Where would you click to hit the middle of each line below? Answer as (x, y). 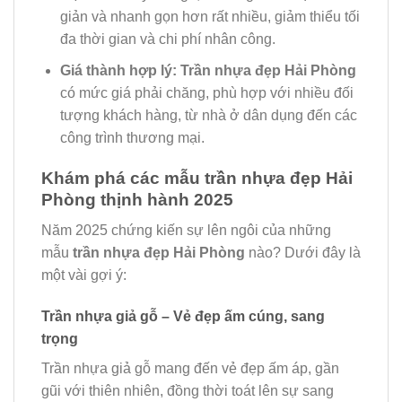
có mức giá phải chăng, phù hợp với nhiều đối (206, 92)
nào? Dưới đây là (303, 253)
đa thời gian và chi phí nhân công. (167, 39)
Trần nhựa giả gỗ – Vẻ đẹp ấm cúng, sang (183, 317)
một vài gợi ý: (84, 275)
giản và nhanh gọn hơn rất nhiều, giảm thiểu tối (210, 17)
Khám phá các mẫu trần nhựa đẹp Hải (197, 178)
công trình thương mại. (132, 137)
